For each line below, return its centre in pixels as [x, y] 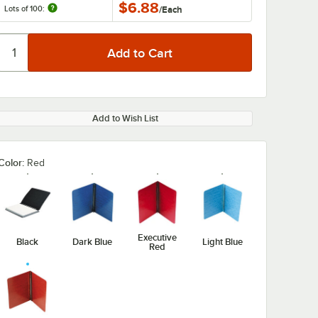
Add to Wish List [125, 118]
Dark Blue [93, 242]
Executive [158, 237]
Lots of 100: [26, 9]
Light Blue [222, 242]
